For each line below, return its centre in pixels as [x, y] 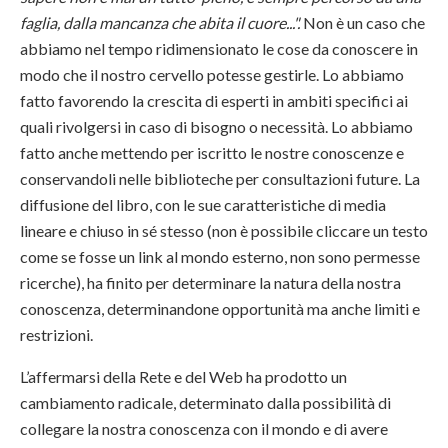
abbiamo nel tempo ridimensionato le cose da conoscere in [219, 49]
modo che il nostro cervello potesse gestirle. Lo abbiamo [212, 75]
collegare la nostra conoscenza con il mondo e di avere [204, 429]
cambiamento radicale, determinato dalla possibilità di [205, 403]
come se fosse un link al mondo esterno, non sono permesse [220, 257]
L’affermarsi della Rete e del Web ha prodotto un [183, 377]
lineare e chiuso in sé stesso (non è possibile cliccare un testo [224, 231]
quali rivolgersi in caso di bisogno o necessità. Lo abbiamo [216, 127]
